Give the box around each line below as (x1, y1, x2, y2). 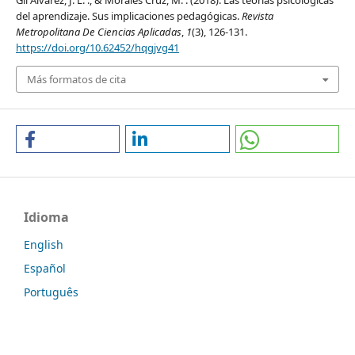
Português (24, 284, 78, 300)
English (24, 237, 63, 253)
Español (24, 261, 66, 277)
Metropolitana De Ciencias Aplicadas (15, 24, 181, 39)
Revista (241, 8, 273, 23)
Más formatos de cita (26, 71, 126, 86)
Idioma (24, 208, 69, 227)
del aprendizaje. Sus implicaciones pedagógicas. (15, 8, 242, 23)
